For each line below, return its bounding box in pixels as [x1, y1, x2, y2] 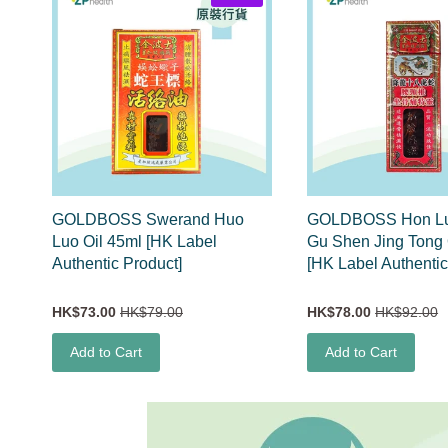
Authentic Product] [52, 254, 182, 272]
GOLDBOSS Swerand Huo [52, 210, 244, 228]
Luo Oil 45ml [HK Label [52, 232, 217, 250]
